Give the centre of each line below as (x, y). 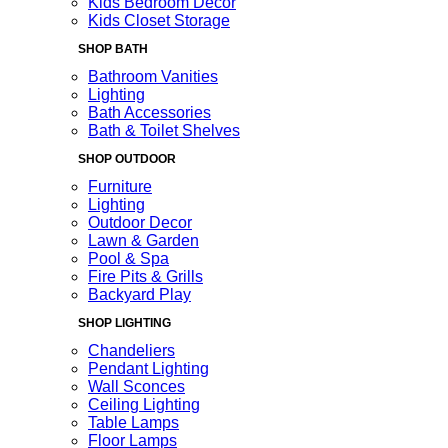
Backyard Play (139, 294)
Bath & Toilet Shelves (164, 130)
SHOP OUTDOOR (127, 159)
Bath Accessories (149, 112)
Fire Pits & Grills (145, 276)
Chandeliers (131, 350)
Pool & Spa (128, 258)
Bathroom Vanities (153, 76)
